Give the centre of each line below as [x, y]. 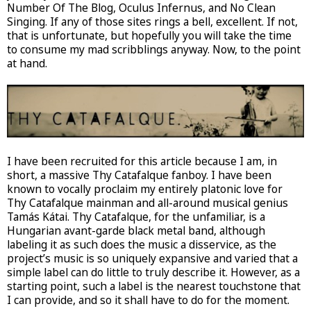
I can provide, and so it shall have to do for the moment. [148, 301]
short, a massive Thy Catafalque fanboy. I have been [139, 176]
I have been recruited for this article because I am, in [142, 162]
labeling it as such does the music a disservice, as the [142, 245]
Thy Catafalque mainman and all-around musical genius [148, 203]
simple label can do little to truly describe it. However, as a [153, 273]
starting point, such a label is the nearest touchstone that [154, 287]
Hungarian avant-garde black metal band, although [136, 231]
